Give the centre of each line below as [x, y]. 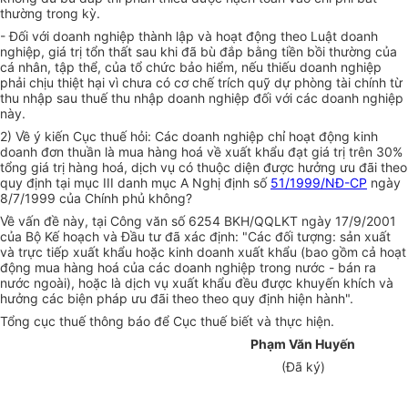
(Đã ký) [303, 367]
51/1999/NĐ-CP [319, 183]
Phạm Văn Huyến [303, 344]
